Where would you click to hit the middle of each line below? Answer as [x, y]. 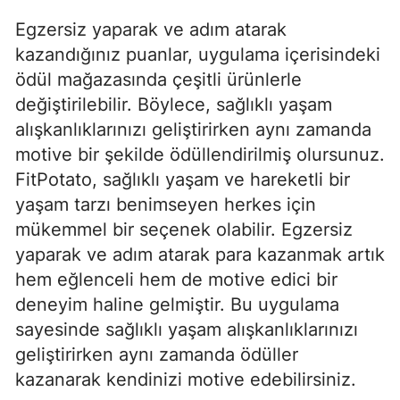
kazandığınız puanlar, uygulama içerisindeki [198, 54]
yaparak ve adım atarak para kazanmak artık [200, 254]
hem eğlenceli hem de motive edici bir [176, 279]
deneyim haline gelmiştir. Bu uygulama [177, 304]
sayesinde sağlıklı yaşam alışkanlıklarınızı [187, 329]
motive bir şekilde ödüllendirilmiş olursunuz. [200, 154]
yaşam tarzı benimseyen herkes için [166, 204]
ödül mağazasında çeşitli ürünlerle [158, 79]
